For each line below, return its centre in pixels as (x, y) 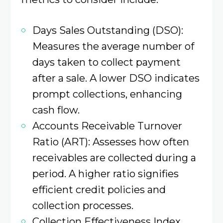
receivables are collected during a (114, 158)
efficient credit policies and (99, 190)
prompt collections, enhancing (107, 94)
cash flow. (56, 110)
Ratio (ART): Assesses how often (111, 142)
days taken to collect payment (106, 62)
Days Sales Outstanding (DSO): (108, 30)
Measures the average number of (113, 46)
